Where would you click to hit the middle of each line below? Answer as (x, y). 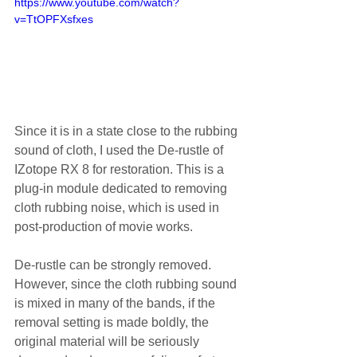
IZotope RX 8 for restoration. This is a (121, 170)
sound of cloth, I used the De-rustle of (120, 151)
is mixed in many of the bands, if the (116, 304)
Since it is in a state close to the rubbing (127, 131)
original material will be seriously (108, 342)
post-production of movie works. (104, 227)
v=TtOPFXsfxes (54, 20)
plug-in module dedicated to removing (122, 189)
